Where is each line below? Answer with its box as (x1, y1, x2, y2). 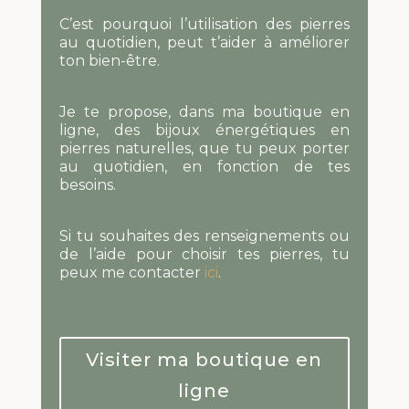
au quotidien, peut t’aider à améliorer (58, 34, 351, 52)
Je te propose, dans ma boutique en (58, 103, 351, 121)
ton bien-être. (58, 52, 160, 70)
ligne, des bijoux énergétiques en (58, 121, 351, 140)
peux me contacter (58, 264, 204, 282)
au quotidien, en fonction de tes (58, 158, 351, 176)
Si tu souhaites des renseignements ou (58, 227, 351, 246)
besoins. (58, 176, 116, 194)
